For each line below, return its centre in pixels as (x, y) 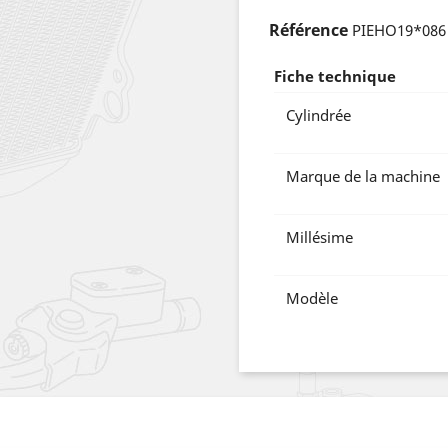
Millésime (319, 237)
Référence (308, 30)
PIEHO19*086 (399, 30)
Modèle (312, 298)
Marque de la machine (363, 176)
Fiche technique (335, 76)
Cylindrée (318, 115)
